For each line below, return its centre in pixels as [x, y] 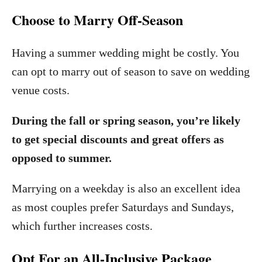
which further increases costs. [82, 226]
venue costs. [42, 90]
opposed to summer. [62, 158]
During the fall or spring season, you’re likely [126, 120]
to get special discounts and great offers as [118, 139]
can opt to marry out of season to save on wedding [131, 71]
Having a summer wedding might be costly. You [125, 53]
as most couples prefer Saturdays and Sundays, [123, 207]
